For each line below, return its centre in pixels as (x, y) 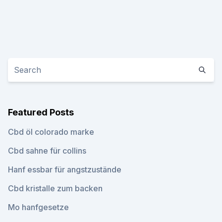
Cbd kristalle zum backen (55, 188)
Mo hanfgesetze (38, 207)
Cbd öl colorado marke (51, 132)
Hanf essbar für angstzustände (65, 169)
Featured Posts (41, 112)
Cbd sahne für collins (47, 151)
